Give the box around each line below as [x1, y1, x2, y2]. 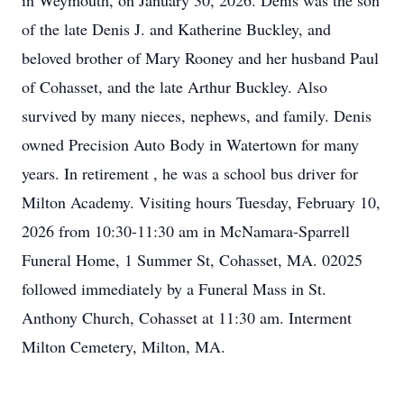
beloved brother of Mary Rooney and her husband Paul [22, 47, 379, 69]
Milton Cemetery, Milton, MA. [22, 335, 225, 357]
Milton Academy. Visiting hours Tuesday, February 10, [22, 191, 381, 213]
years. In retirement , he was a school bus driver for [22, 162, 358, 184]
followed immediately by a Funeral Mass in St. [22, 278, 326, 299]
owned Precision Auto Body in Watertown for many [22, 133, 359, 155]
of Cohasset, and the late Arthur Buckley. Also [22, 76, 327, 97]
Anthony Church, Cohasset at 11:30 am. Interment [22, 307, 352, 328]
